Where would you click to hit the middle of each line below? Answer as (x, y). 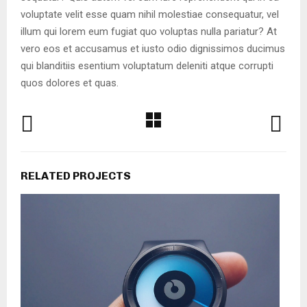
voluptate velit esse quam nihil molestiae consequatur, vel (150, 14)
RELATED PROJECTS (76, 176)
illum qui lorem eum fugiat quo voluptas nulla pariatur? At (149, 32)
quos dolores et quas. (70, 83)
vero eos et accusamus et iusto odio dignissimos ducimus (153, 49)
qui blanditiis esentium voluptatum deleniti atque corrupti (147, 66)
